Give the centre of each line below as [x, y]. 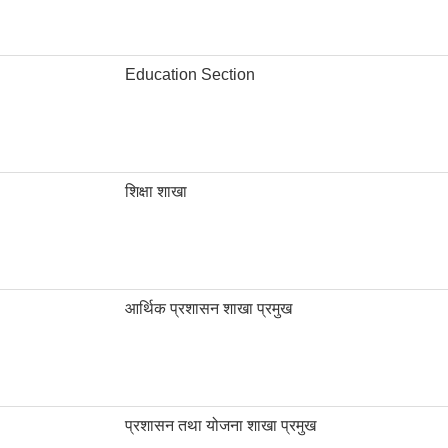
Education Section [190, 75]
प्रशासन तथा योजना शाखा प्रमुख [220, 426]
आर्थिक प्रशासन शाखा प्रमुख [208, 309]
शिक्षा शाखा [156, 192]
